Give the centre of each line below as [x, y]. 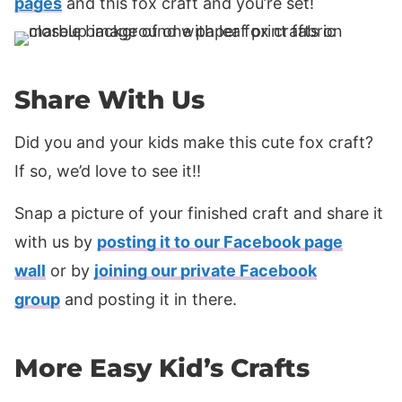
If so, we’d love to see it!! [108, 171]
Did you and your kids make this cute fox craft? [194, 143]
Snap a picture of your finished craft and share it [199, 214]
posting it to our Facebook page [220, 242]
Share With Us [109, 100]
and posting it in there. [149, 300]
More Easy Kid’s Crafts [162, 368]
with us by [56, 242]
